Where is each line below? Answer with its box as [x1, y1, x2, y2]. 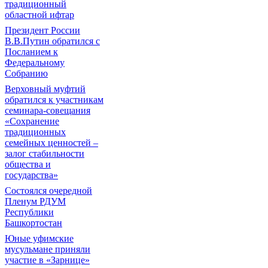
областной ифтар [5, 10, 74, 20]
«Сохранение [5, 116, 59, 126]
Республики [5, 207, 54, 217]
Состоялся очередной [5, 185, 92, 196]
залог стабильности [5, 148, 84, 159]
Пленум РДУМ [5, 196, 66, 206]
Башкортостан [5, 218, 62, 228]
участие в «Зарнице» [5, 255, 90, 265]
